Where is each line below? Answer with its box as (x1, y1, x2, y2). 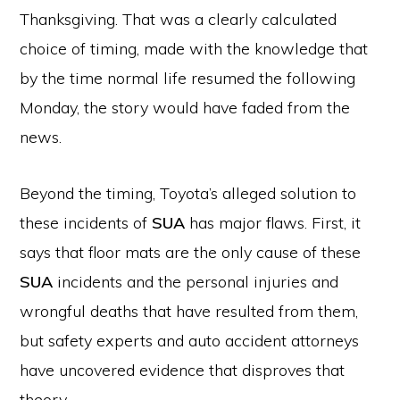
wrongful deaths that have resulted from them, (20, 301, 359, 321)
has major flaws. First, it (185, 212, 362, 233)
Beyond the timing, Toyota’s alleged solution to (20, 183, 357, 204)
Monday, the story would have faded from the (20, 97, 351, 118)
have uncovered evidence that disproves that (20, 360, 346, 380)
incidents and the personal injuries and (53, 271, 339, 292)
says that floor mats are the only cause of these (20, 242, 362, 262)
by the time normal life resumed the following (20, 68, 356, 88)
